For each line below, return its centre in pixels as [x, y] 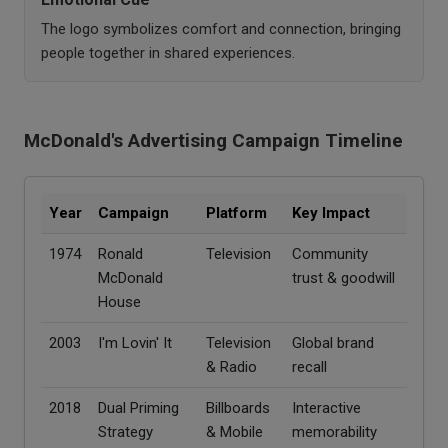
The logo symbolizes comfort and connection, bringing [221, 28]
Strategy [125, 431]
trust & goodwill [343, 277]
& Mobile [234, 431]
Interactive [326, 407]
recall [309, 366]
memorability [334, 431]
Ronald [120, 253]
